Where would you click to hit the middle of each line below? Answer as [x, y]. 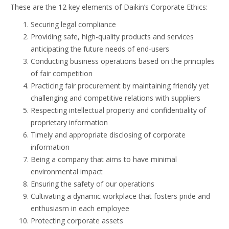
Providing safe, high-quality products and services [112, 37]
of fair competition [63, 73]
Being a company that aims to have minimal [104, 159]
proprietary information [70, 122]
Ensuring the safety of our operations [94, 184]
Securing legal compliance [74, 24]
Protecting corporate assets [78, 221]
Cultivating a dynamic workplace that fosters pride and [120, 196]
